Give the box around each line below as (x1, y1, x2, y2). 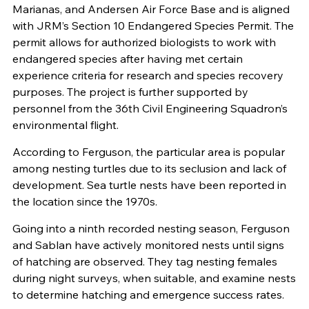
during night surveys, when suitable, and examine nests (12, 271, 296, 286)
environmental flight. (12, 118, 119, 132)
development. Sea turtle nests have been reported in (12, 178, 286, 192)
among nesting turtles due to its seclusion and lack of (12, 161, 286, 176)
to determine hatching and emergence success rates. (12, 288, 284, 302)
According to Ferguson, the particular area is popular (12, 145, 285, 159)
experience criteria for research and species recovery (12, 68, 283, 83)
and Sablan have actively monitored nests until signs (12, 238, 284, 252)
